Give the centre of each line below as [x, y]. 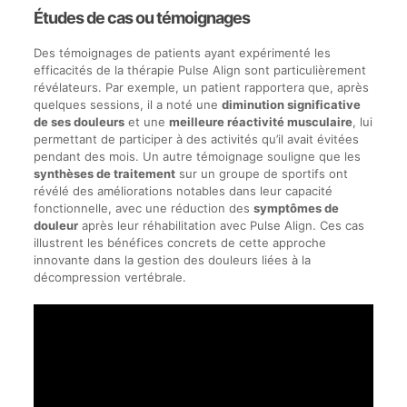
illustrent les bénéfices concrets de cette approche [179, 242]
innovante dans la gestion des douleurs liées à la [172, 259]
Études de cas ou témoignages [141, 17]
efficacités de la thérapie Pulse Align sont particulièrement [199, 69]
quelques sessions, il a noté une [127, 104]
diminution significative [291, 104]
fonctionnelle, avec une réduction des [143, 208]
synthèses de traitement [104, 173]
